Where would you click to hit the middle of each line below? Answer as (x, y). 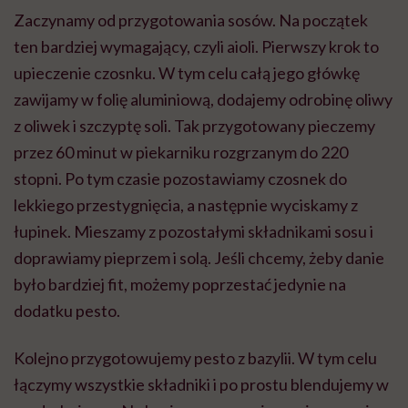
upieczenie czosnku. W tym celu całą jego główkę (187, 73)
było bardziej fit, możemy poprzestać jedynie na (180, 285)
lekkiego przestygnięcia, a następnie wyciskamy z (186, 205)
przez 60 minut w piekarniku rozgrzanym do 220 (181, 153)
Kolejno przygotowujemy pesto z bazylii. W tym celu (195, 358)
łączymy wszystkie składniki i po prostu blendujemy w (201, 385)
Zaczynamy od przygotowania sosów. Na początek (191, 20)
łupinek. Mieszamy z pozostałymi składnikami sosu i (194, 232)
